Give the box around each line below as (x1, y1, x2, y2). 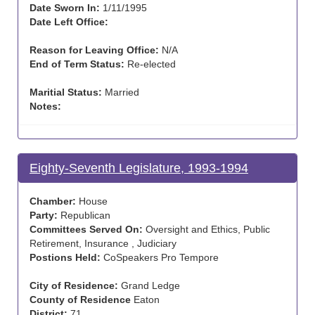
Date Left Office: (30, 16, 108, 27)
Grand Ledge (118, 280, 180, 291)
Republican (58, 210, 110, 221)
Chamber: (30, 195, 76, 207)
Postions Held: (30, 252, 101, 263)
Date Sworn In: (30, 2, 100, 13)
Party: (30, 210, 58, 221)
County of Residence (30, 294, 131, 305)
